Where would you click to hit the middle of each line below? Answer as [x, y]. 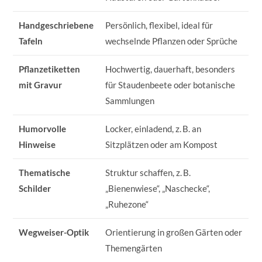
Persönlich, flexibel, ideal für [159, 25]
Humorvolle [43, 128]
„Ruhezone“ [127, 204]
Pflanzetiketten [50, 69]
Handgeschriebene [56, 25]
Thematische [45, 172]
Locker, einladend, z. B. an [154, 128]
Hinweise [37, 144]
